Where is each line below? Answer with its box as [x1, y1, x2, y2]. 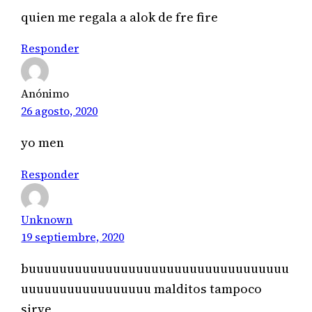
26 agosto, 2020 [21, 102, 98, 118]
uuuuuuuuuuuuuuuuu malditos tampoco [21, 280, 263, 298]
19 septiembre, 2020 [21, 228, 125, 244]
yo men [21, 134, 65, 152]
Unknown [21, 211, 73, 227]
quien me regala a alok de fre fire [21, 8, 219, 26]
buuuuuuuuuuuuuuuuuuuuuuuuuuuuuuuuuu [21, 260, 290, 278]
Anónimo [21, 85, 70, 101]
